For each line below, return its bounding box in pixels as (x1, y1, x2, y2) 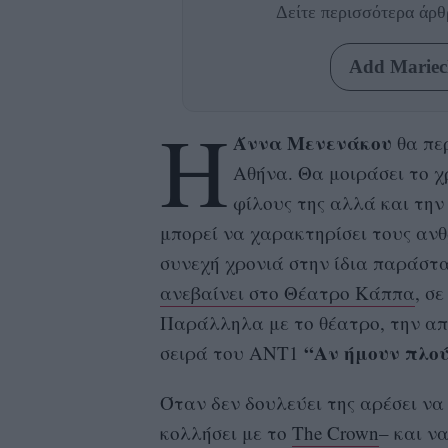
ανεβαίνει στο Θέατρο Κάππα (159, 279, 415, 305)
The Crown (291, 419, 379, 445)
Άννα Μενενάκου (233, 128, 393, 156)
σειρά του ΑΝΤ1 (159, 339, 304, 365)
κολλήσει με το (159, 419, 292, 445)
